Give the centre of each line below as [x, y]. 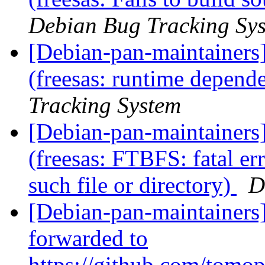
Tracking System [105, 105]
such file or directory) [132, 185]
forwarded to [88, 238]
